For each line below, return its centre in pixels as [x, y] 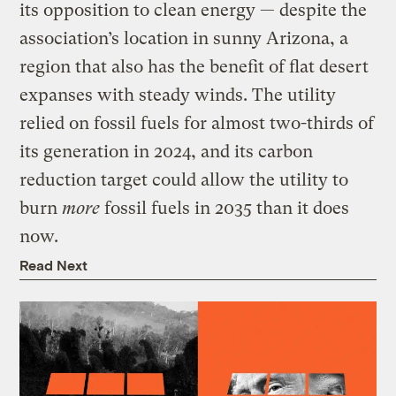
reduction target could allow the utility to [184, 180]
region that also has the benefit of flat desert [194, 67]
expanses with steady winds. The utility [178, 95]
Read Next [54, 265]
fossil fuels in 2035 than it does [225, 209]
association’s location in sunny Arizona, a [184, 39]
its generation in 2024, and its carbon [167, 152]
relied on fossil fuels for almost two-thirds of [197, 124]
